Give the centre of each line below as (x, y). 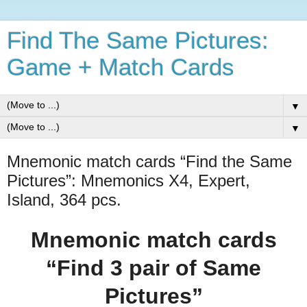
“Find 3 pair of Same (153, 268)
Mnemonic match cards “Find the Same (149, 161)
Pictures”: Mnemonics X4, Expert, (128, 181)
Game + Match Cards (121, 67)
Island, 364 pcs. (64, 200)
